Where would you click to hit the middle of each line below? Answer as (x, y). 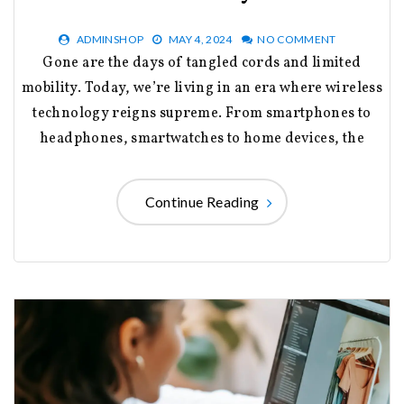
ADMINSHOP (110, 40)
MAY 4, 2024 (200, 40)
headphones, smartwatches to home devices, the (202, 139)
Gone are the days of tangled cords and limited (48, 64)
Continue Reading (202, 202)
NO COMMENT (297, 40)
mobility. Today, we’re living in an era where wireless (202, 89)
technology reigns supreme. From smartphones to (202, 114)
